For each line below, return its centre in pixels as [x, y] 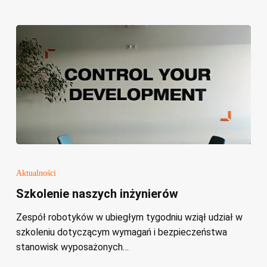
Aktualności [36, 173]
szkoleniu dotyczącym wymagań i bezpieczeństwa [121, 232]
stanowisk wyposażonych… [72, 247]
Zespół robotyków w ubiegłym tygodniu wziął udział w [129, 217]
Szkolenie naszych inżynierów [97, 193]
